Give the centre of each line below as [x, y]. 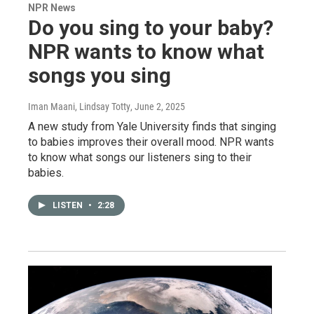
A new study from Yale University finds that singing [152, 126]
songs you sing [100, 75]
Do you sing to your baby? [151, 27]
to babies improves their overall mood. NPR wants [151, 142]
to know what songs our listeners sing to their [140, 157]
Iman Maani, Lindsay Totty [79, 106]
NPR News [52, 7]
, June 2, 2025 [158, 106]
